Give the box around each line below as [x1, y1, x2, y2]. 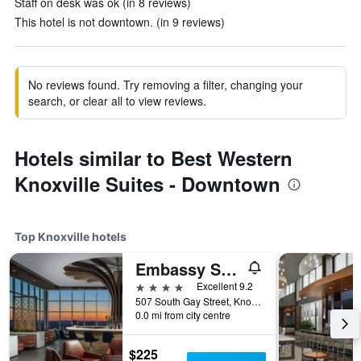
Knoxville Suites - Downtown [15, 170, 280, 197]
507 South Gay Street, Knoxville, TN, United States [251, 294, 261, 308]
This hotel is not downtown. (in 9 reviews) [15, 14, 225, 30]
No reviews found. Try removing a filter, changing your [28, 77, 303, 93]
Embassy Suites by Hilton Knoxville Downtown [221, 257, 237, 280]
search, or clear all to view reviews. [28, 93, 206, 109]
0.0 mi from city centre [135, 308, 230, 322]
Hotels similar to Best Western [15, 144, 293, 172]
